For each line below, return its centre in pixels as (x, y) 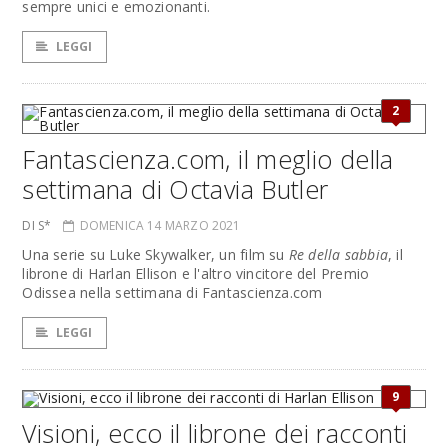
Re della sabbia (338, 254)
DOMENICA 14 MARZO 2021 (160, 225)
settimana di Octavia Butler (175, 189)
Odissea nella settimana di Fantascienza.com (172, 292)
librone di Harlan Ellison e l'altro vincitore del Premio (196, 273)
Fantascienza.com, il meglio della (208, 159)
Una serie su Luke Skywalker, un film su (155, 254)
